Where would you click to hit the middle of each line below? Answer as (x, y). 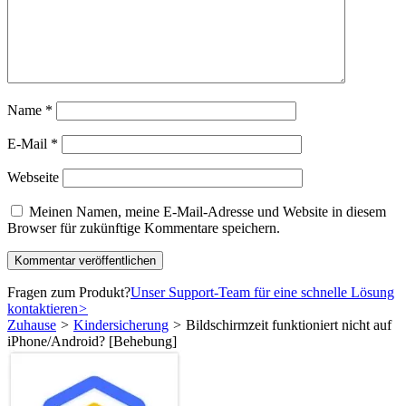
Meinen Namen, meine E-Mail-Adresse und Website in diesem (208, 211)
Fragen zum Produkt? (69, 292)
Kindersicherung (121, 324)
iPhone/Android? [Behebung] (92, 341)
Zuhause (32, 324)
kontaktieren (43, 308)
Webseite (33, 177)
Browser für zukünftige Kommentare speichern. (144, 227)
